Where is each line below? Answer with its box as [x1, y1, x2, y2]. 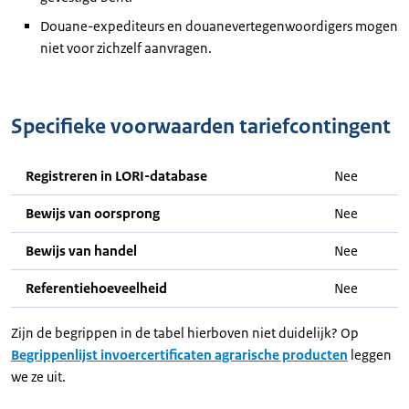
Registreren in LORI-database [26, 167, 207, 184]
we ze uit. [11, 368, 66, 385]
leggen [348, 346, 392, 363]
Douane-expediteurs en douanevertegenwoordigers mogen [40, 17, 398, 35]
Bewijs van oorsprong [26, 204, 160, 222]
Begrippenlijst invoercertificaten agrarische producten [11, 346, 348, 363]
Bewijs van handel [26, 242, 137, 259]
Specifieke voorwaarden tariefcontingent [11, 113, 395, 140]
